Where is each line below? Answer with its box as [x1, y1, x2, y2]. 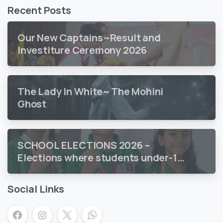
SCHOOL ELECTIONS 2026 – [17, 138, 150, 152]
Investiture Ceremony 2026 [17, 43, 147, 57]
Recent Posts [7, 3, 71, 17]
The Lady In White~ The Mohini [17, 85, 164, 99]
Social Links [7, 182, 64, 196]
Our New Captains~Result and [17, 31, 161, 45]
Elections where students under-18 [17, 151, 183, 165]
